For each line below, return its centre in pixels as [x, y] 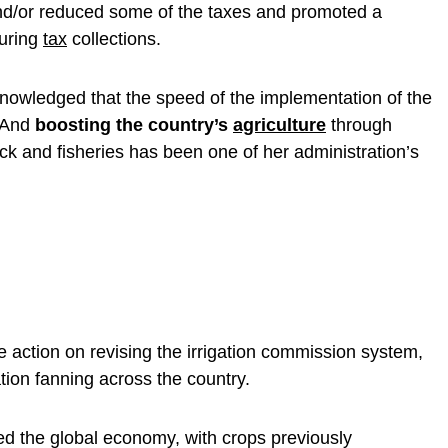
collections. [116, 38]
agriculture [279, 124]
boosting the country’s [134, 124]
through [359, 124]
